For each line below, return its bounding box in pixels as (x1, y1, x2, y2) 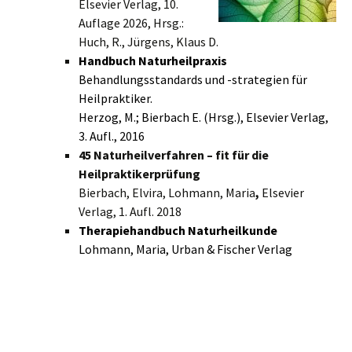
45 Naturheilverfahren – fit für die (79, 146, 269, 163)
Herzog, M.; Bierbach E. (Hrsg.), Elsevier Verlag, (79, 108, 328, 125)
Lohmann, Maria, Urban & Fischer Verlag (79, 240, 292, 257)
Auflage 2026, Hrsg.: (79, 14, 184, 31)
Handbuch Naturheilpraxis (79, 52, 227, 68)
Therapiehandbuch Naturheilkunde (79, 222, 277, 238)
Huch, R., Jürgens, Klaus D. (79, 33, 218, 49)
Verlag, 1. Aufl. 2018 (79, 203, 181, 219)
